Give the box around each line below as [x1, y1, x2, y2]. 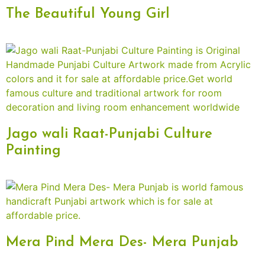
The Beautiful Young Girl [6, 7, 170, 22]
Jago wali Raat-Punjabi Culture [6, 127, 212, 142]
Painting [6, 144, 61, 159]
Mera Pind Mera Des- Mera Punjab [6, 235, 238, 250]
